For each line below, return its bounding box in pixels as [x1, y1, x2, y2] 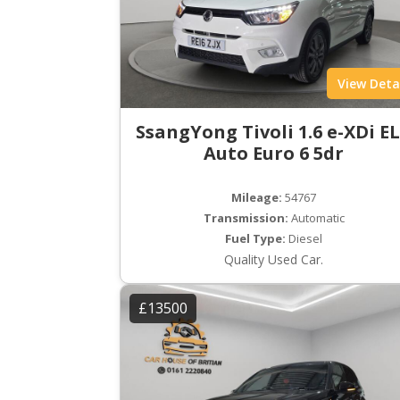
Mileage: [231, 189, 283, 206]
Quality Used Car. [224, 251, 324, 269]
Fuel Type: [225, 230, 287, 247]
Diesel [286, 230, 323, 247]
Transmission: [203, 210, 288, 227]
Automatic [287, 210, 345, 227]
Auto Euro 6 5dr [204, 141, 345, 166]
